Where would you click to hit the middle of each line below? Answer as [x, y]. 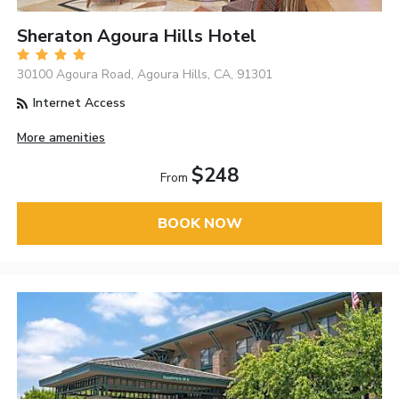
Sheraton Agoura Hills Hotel [137, 37]
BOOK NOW [199, 223]
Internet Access [78, 103]
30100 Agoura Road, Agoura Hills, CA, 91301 [145, 75]
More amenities [61, 137]
